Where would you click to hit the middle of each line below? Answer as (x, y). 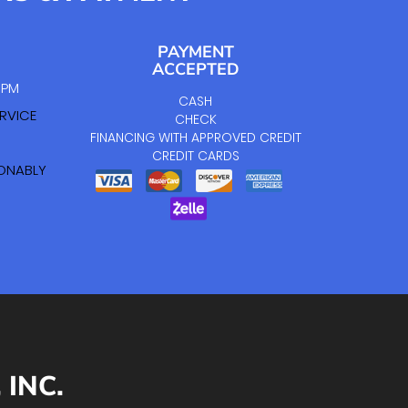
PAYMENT (195, 52)
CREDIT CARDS (195, 156)
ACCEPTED (195, 70)
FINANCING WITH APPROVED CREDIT (195, 138)
